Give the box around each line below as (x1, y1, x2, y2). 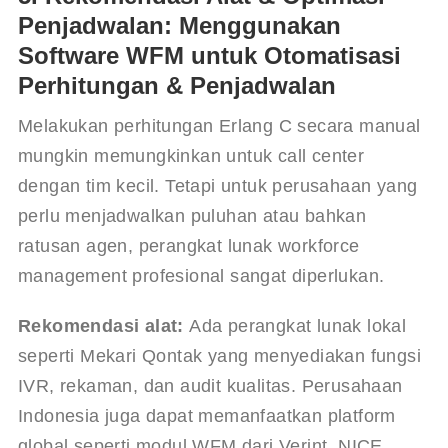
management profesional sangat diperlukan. (17, 265, 385, 286)
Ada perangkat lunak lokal (183, 315, 412, 336)
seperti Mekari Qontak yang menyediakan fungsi (17, 345, 427, 366)
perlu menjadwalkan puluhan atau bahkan (17, 205, 372, 226)
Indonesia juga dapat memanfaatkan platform (17, 405, 402, 426)
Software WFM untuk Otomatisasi (17, 41, 401, 69)
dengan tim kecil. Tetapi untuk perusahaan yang (17, 175, 423, 196)
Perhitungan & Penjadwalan (17, 71, 336, 99)
